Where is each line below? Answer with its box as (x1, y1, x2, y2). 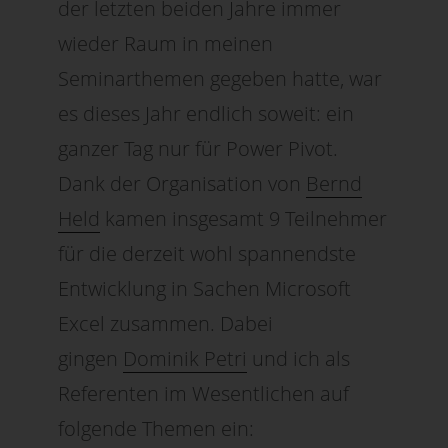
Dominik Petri (123, 344, 248, 372)
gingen (58, 344, 124, 372)
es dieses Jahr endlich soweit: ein (58, 99, 355, 127)
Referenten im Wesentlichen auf (58, 379, 350, 407)
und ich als (247, 344, 351, 372)
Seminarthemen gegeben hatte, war (58, 64, 383, 92)
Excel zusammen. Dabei (58, 309, 274, 337)
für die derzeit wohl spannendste (58, 239, 357, 267)
